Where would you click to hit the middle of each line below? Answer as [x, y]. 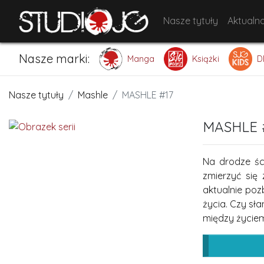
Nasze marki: [54, 59]
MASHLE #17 [148, 95]
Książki [206, 59]
